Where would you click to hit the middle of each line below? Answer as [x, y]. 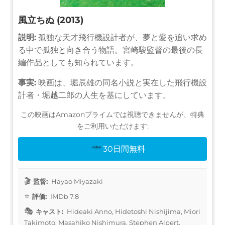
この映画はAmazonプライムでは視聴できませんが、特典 [113, 114]
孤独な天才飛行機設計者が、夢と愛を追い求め [122, 37]
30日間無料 [124, 149]
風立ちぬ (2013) [51, 20]
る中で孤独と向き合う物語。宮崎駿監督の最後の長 [110, 50]
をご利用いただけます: [113, 126]
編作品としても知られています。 [78, 62]
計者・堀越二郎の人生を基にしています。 [94, 95]
